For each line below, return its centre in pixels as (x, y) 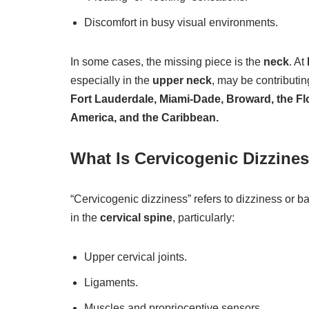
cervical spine (136, 218)
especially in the (111, 80)
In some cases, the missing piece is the (167, 62)
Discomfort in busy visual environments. (181, 22)
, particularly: (203, 218)
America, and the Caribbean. (144, 118)
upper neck (182, 80)
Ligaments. (111, 282)
